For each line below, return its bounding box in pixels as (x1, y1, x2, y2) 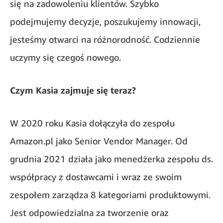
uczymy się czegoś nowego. (10, 52, 121, 63)
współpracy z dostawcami (10, 171, 114, 183)
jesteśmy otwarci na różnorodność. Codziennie (10, 34, 200, 45)
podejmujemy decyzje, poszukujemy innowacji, (10, 16, 201, 27)
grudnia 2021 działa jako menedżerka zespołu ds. (10, 153, 213, 165)
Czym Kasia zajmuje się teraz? (10, 85, 136, 96)
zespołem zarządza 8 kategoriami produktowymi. (10, 189, 211, 201)
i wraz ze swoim (116, 171, 182, 183)
